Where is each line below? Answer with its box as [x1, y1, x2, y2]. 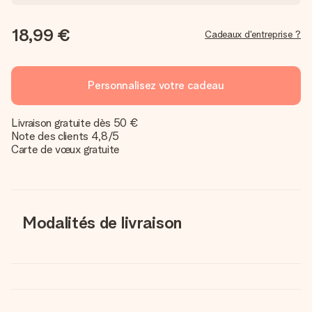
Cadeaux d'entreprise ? [205, 29, 301, 40]
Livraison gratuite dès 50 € [11, 116, 139, 130]
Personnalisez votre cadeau [88, 79, 224, 92]
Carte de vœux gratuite [11, 143, 120, 156]
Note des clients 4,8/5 [11, 130, 119, 143]
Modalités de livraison [22, 212, 182, 233]
